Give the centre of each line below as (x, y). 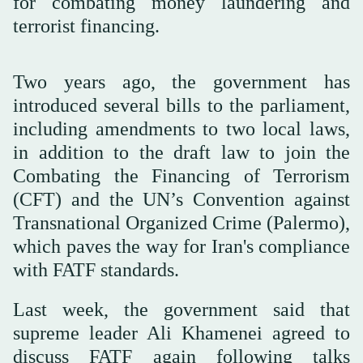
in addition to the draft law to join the (181, 153)
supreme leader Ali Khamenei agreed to (181, 333)
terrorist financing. (86, 26)
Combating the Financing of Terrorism (181, 176)
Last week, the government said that (181, 310)
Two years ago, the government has (181, 82)
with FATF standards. (96, 270)
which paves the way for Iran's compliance (181, 247)
